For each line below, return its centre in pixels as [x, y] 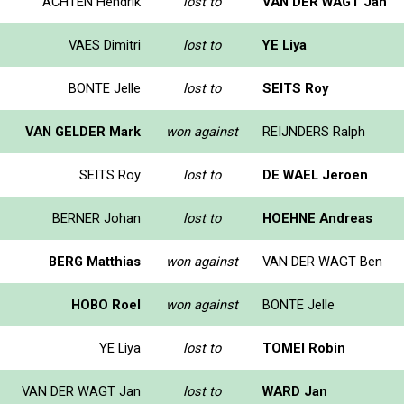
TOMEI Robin [304, 348]
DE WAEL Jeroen [315, 174]
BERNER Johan [96, 218]
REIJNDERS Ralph [314, 131]
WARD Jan [295, 391]
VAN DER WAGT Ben [322, 261]
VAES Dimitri [105, 45]
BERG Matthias [95, 261]
